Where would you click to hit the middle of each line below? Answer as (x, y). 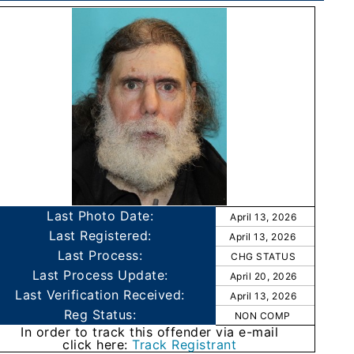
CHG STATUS (265, 256)
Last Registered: (100, 235)
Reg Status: (100, 314)
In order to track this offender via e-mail (149, 332)
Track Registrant (184, 345)
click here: (97, 345)
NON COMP (262, 316)
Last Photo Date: (100, 216)
